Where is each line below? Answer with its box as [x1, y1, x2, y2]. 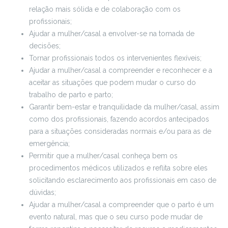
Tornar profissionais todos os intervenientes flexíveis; [29, 53, 202, 62]
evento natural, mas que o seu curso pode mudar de [29, 212, 203, 221]
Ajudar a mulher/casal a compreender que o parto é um [29, 200, 214, 209]
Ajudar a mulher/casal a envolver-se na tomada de [29, 29, 194, 38]
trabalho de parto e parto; [29, 90, 113, 99]
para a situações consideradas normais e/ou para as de [29, 127, 211, 135]
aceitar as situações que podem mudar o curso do [29, 78, 196, 87]
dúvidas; [29, 188, 56, 196]
